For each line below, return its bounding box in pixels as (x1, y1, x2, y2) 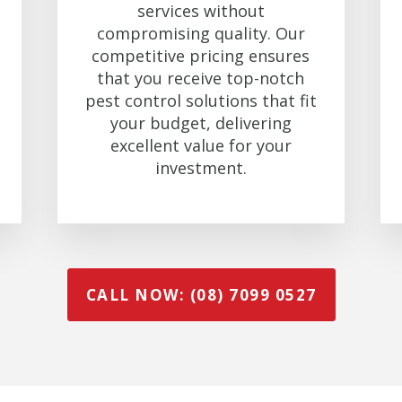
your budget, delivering (109, 111, 292, 134)
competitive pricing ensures (92, 44, 310, 66)
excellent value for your (109, 134, 292, 156)
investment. (154, 156, 247, 179)
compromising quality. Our (96, 22, 305, 44)
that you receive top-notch (97, 66, 305, 89)
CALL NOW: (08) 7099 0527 (85, 284, 317, 305)
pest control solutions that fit (84, 89, 317, 111)
